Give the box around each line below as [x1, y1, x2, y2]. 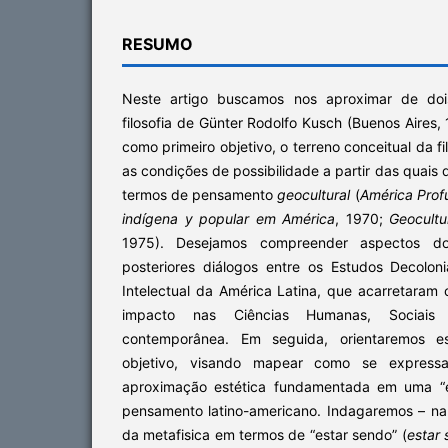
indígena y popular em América [122, 209, 336, 227]
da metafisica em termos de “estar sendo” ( [122, 425, 407, 443]
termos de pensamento [122, 185, 278, 203]
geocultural [277, 185, 355, 203]
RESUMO [122, 33, 193, 54]
